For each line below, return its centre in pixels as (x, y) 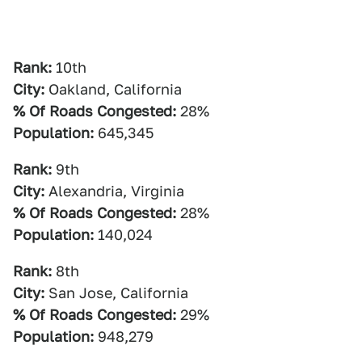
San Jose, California (116, 293)
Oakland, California (113, 89)
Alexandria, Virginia (114, 191)
